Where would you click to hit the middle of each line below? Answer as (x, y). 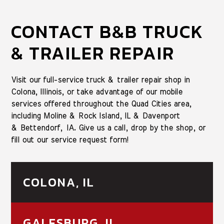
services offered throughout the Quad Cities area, (101, 104)
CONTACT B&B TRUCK (107, 31)
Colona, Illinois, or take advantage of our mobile (97, 92)
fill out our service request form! (70, 140)
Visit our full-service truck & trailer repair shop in (100, 80)
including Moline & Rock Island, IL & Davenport (96, 116)
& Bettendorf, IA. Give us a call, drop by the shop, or (108, 128)
